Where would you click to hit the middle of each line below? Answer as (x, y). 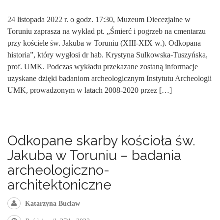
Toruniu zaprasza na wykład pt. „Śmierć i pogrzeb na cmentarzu (107, 31)
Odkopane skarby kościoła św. (101, 140)
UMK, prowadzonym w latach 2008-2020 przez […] (90, 90)
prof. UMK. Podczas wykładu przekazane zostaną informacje (103, 67)
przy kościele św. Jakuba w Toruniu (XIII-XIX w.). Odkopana (104, 43)
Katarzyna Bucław (53, 203)
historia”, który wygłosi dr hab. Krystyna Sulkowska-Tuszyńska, (108, 55)
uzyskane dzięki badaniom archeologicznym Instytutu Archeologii (110, 79)
